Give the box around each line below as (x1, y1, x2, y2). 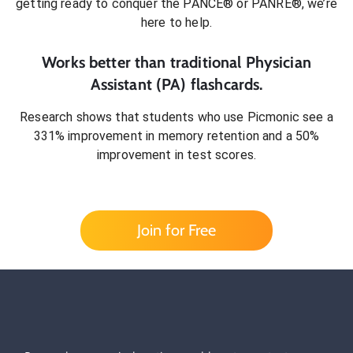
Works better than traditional (42, 53, 246, 72)
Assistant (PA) (90, 75, 187, 95)
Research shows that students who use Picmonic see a (20, 110, 333, 125)
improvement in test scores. (96, 147, 257, 163)
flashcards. (186, 75, 263, 95)
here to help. (141, 15, 212, 31)
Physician (245, 53, 311, 72)
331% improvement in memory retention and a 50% (33, 128, 320, 144)
